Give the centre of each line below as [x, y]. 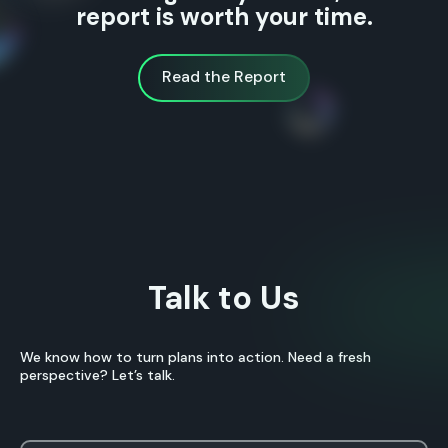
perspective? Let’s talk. [97, 374]
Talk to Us [224, 297]
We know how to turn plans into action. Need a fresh [195, 356]
